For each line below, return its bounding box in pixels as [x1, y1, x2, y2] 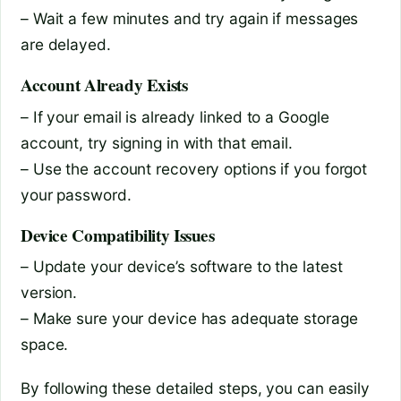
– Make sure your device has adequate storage [21, 309, 358, 328]
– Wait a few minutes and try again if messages [21, 9, 359, 29]
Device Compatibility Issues [21, 222, 215, 248]
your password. [21, 184, 132, 204]
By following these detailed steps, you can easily [21, 378, 371, 397]
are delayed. [21, 35, 111, 55]
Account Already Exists [21, 73, 188, 98]
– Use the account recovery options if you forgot [21, 158, 368, 178]
